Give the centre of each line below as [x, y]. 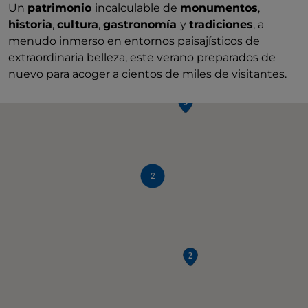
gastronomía [142, 24]
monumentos [219, 8]
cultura [78, 24]
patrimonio [61, 8]
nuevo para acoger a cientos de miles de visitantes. [147, 74]
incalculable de [137, 8]
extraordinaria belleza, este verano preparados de [142, 57]
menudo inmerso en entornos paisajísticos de [134, 41]
